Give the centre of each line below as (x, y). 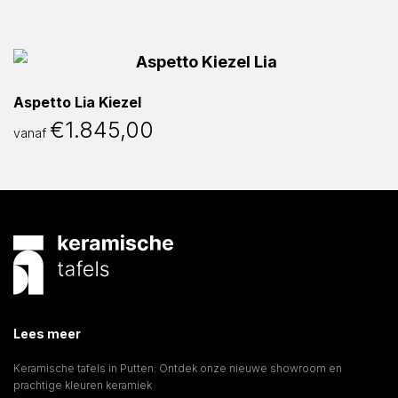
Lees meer (47, 334)
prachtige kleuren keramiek (83, 386)
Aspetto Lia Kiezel (77, 102)
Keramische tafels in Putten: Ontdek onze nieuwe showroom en (178, 369)
